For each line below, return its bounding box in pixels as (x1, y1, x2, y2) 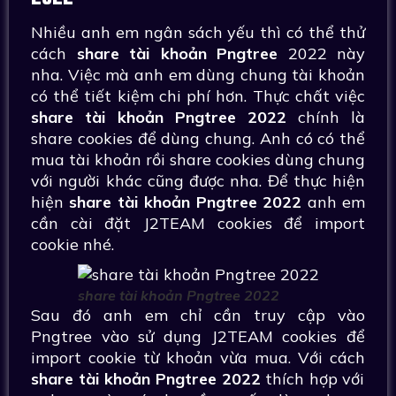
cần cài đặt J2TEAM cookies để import (31, 213, 365, 233)
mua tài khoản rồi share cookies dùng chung (31, 149, 365, 170)
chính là (286, 107, 365, 127)
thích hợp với (265, 369, 365, 389)
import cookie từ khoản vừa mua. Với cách (31, 347, 365, 368)
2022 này (278, 43, 365, 64)
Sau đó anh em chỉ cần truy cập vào (31, 305, 365, 325)
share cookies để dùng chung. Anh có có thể (31, 128, 365, 148)
